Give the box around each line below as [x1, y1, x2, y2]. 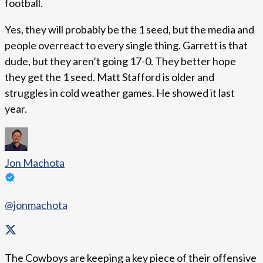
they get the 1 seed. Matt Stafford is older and [5, 70, 214, 84]
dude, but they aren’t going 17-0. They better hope [5, 55, 236, 68]
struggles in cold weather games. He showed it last [5, 86, 235, 100]
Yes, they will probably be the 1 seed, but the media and [5, 23, 254, 36]
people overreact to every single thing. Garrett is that [5, 39, 248, 52]
